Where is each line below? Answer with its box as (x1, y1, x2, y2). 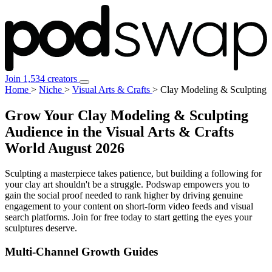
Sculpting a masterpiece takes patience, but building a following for (5, 168, 262, 179)
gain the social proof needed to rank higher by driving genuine (5, 190, 243, 201)
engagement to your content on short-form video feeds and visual (5, 201, 253, 212)
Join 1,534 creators (5, 73, 80, 84)
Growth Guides (81, 245, 158, 259)
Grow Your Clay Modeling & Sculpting (5, 107, 248, 123)
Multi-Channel (5, 245, 81, 259)
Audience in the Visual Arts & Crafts (5, 123, 234, 140)
